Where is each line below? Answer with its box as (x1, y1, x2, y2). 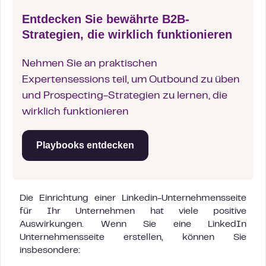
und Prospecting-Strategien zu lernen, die (22, 91, 227, 102)
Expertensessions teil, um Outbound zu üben (22, 75, 240, 85)
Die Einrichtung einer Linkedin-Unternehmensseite (20, 194, 246, 203)
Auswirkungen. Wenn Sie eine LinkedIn (20, 220, 246, 229)
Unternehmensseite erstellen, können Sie (20, 233, 246, 242)
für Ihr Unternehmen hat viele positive (20, 207, 246, 216)
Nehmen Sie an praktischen (22, 59, 157, 69)
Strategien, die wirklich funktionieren (22, 28, 232, 42)
